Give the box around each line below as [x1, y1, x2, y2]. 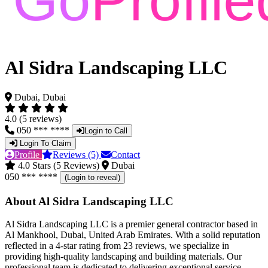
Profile [14, 149, 42, 160]
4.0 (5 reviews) [5, 113, 62, 124]
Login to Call [84, 126, 127, 135]
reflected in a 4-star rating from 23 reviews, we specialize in [5, 240, 229, 251]
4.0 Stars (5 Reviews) [18, 160, 99, 170]
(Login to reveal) [65, 172, 120, 182]
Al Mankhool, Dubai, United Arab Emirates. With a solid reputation [5, 230, 260, 240]
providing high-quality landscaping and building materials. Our [5, 251, 242, 262]
